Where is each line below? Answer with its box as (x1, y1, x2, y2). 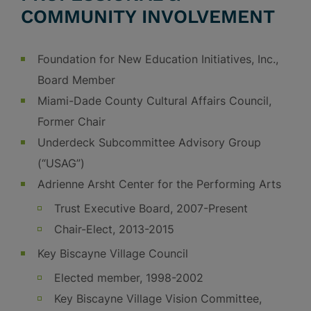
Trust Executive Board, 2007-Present (54, 201, 248, 215)
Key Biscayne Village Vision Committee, (54, 292, 262, 305)
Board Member (37, 73, 115, 87)
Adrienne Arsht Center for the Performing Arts (37, 177, 281, 191)
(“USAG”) (37, 156, 85, 170)
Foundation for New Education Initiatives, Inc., (37, 52, 278, 66)
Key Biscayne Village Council (37, 246, 188, 260)
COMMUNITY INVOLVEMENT (21, 6, 275, 28)
